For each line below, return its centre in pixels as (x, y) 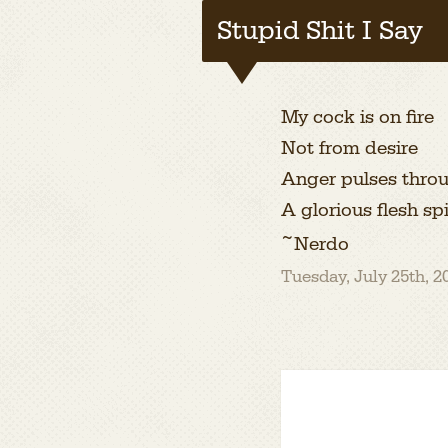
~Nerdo (314, 244)
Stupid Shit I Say (319, 31)
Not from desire (349, 148)
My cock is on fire (357, 117)
